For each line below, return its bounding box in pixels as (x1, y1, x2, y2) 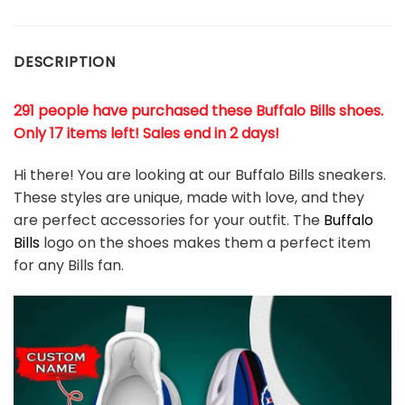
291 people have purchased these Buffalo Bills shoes (14, 99, 381, 121)
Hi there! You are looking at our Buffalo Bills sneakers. (14, 164, 386, 185)
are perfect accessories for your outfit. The (14, 209, 324, 231)
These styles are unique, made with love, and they (14, 186, 364, 208)
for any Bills (14, 254, 94, 276)
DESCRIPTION (14, 51, 116, 72)
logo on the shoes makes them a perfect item (40, 231, 371, 253)
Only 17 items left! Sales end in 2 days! (14, 122, 279, 144)
